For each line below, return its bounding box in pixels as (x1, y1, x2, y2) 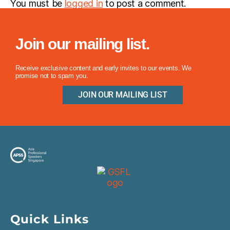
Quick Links (10, 212, 89, 226)
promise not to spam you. (15, 72, 88, 80)
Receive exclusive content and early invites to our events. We (15, 64, 191, 72)
